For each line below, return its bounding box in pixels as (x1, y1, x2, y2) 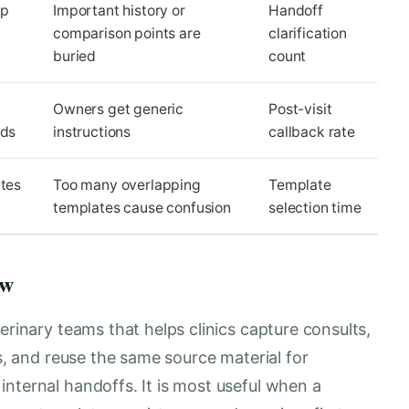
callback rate (268, 122, 355, 141)
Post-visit (268, 100, 332, 118)
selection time (268, 198, 362, 216)
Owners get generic (53, 100, 184, 118)
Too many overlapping (53, 175, 201, 194)
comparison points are (53, 24, 201, 42)
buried (53, 47, 97, 65)
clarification (268, 24, 347, 42)
